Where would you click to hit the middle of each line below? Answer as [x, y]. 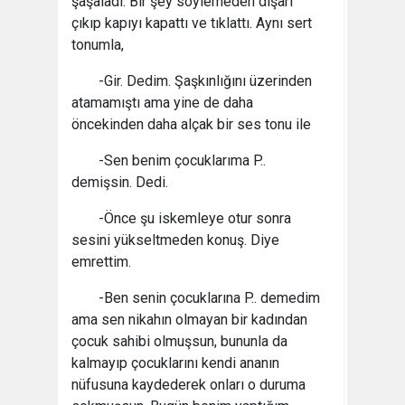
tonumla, [98, 45]
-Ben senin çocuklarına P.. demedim [209, 298]
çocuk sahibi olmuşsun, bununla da [179, 341]
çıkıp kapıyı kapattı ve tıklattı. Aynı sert [192, 23]
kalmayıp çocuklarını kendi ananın [175, 363]
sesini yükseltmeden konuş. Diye [175, 240]
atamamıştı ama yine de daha [162, 103]
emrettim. [101, 262]
